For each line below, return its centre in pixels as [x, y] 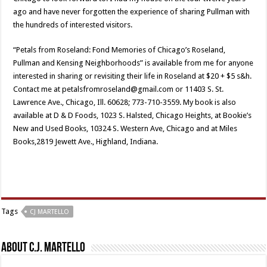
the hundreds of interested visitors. [73, 24]
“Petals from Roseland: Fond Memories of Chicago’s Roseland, [119, 49]
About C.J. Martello [44, 248]
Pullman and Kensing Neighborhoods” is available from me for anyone [133, 63]
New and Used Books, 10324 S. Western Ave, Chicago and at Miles [125, 128]
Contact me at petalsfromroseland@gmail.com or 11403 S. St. [119, 89]
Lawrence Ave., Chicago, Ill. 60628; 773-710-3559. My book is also [125, 102]
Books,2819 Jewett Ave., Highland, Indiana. [86, 141]
